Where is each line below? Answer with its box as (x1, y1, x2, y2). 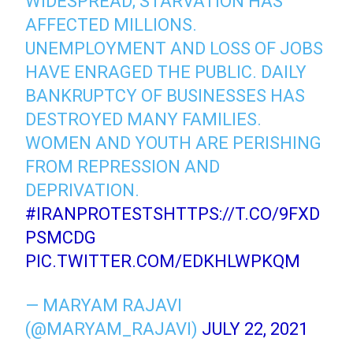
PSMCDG (25, 227, 97, 247)
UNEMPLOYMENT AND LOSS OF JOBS (25, 38, 324, 58)
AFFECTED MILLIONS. (25, 14, 198, 35)
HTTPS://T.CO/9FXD (163, 203, 321, 224)
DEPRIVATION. (25, 180, 140, 200)
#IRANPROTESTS (25, 203, 164, 224)
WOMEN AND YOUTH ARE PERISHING (25, 132, 322, 153)
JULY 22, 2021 (202, 318, 309, 339)
